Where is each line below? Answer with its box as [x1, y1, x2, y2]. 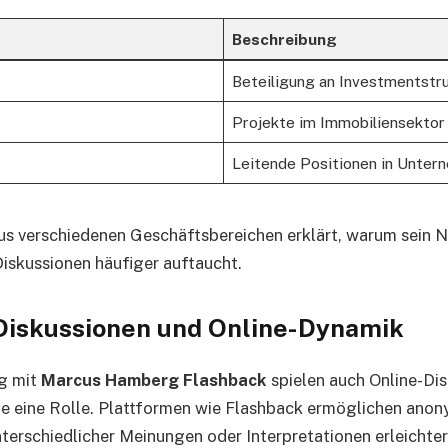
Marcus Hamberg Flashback [41, 369, 267, 390]
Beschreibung [231, 30, 337, 49]
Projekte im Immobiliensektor [231, 113, 445, 132]
